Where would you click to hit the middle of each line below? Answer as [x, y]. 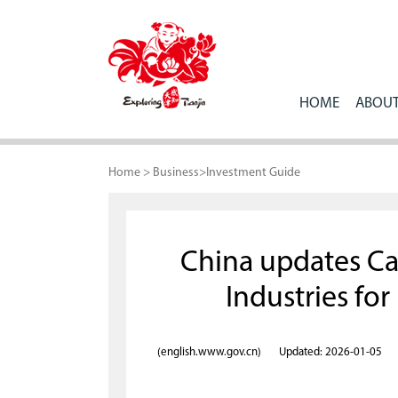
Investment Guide [253, 173]
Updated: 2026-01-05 [330, 352]
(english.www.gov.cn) [209, 352]
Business [176, 173]
